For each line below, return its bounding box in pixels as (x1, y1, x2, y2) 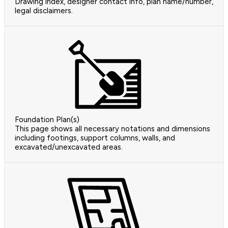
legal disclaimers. (15, 6, 73, 16)
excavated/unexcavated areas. (15, 142, 123, 152)
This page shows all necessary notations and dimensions (15, 124, 210, 134)
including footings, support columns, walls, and (15, 133, 175, 143)
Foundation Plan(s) (15, 115, 79, 125)
